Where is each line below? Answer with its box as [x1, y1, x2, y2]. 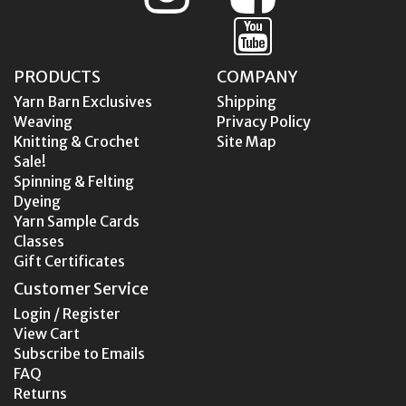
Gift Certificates [14, 251, 125, 270]
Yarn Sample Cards [14, 211, 140, 230]
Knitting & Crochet [14, 131, 140, 150]
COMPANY [217, 65, 298, 87]
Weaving [14, 111, 72, 130]
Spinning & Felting [14, 171, 134, 190]
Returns [14, 383, 67, 402]
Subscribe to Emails [14, 343, 145, 362]
